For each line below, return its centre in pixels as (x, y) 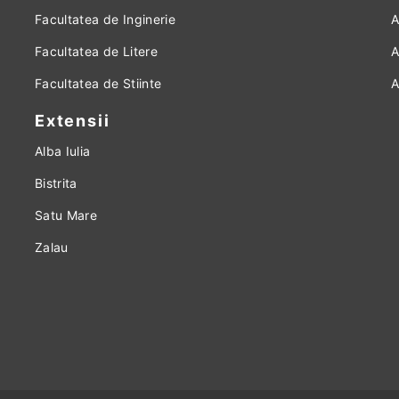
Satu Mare (66, 215)
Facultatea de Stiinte (98, 83)
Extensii (73, 121)
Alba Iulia (63, 151)
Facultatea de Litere (96, 51)
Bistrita (56, 183)
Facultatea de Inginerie (106, 19)
